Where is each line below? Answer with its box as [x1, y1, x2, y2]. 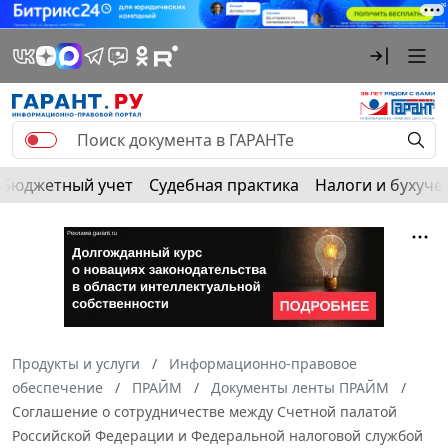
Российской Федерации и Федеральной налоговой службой [12, 425, 423, 445]
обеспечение [12, 377, 103, 397]
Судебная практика [149, 173, 299, 196]
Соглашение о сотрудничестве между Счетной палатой [12, 401, 397, 421]
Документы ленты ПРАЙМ [211, 377, 389, 397]
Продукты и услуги [12, 353, 140, 373]
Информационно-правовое [169, 353, 357, 373]
